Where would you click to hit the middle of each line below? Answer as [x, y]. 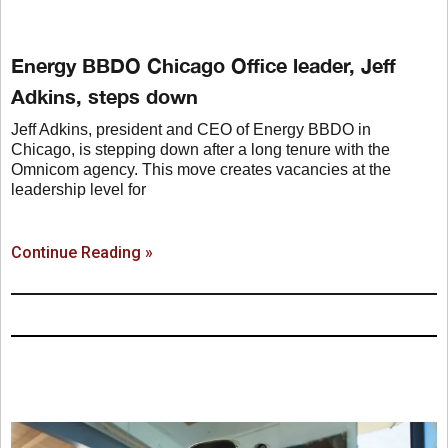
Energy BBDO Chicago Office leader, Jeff [203, 65]
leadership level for [78, 190]
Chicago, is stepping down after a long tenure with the [200, 150]
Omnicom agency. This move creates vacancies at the [201, 170]
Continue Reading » [82, 253]
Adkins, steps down [104, 96]
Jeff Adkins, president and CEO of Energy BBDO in [191, 130]
